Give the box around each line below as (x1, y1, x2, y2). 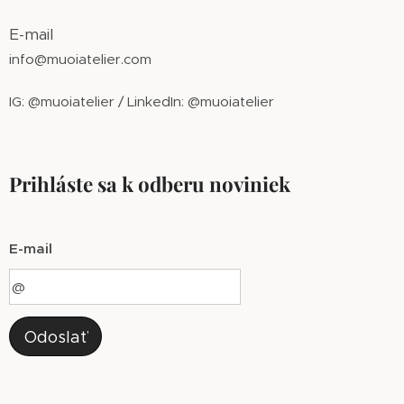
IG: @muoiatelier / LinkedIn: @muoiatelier (9, 93, 274, 110)
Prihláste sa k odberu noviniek (9, 170, 290, 197)
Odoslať (24, 327, 87, 347)
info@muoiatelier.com (9, 50, 151, 68)
